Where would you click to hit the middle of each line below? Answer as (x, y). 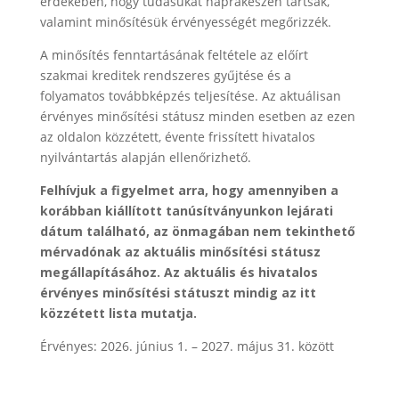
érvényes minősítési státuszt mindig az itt (178, 293)
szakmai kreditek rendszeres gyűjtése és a (165, 75)
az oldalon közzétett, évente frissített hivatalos (177, 137)
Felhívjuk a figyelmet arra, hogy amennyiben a (189, 190)
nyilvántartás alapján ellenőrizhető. (145, 157)
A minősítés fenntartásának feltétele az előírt (174, 55)
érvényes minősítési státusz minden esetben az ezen (197, 116)
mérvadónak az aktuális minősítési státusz (180, 252)
